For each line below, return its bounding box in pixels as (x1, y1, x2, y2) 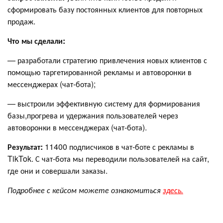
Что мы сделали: (7, 34, 65, 46)
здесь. (163, 184, 183, 196)
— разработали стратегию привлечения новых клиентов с (7, 54, 207, 66)
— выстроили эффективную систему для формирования (7, 97, 200, 109)
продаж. (7, 15, 35, 27)
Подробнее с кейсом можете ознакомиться (7, 184, 163, 196)
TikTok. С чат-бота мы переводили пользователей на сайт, (7, 152, 209, 164)
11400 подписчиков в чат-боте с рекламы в (45, 140, 194, 152)
